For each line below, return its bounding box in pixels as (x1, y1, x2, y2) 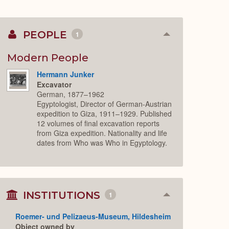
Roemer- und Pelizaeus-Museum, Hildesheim (15, 211, 171, 221)
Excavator (37, 79, 72, 90)
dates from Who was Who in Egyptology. (37, 138, 168, 148)
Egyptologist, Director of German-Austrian (37, 99, 172, 109)
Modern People (7, 51, 89, 64)
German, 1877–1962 (37, 89, 105, 100)
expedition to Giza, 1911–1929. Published (37, 108, 172, 119)
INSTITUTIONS (20, 189, 104, 201)
